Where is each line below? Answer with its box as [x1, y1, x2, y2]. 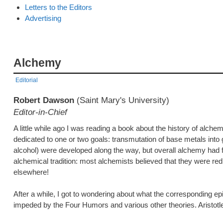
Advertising [25, 14, 61, 22]
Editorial [15, 77, 38, 84]
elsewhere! [13, 168, 49, 177]
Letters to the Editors [25, 3, 92, 11]
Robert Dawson [13, 96, 77, 105]
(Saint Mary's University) [77, 96, 169, 105]
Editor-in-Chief [13, 108, 67, 117]
